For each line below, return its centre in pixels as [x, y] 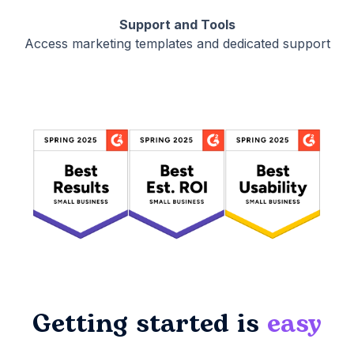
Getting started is [150, 324]
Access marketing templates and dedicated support [177, 44]
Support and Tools [177, 25]
